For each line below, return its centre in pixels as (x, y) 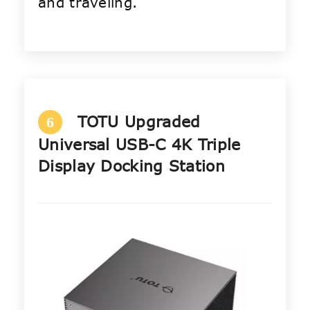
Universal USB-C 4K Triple (139, 144)
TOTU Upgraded (139, 121)
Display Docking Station (131, 166)
